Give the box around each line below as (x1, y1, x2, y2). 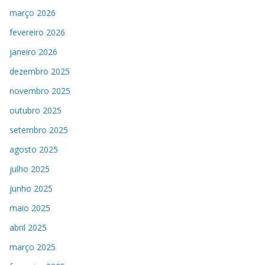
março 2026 (9, 7, 56, 19)
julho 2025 (9, 163, 50, 175)
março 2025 (9, 241, 56, 253)
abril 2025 (9, 222, 47, 234)
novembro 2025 (9, 85, 70, 97)
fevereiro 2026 (9, 27, 65, 38)
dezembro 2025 (9, 66, 70, 77)
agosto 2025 (9, 144, 58, 156)
